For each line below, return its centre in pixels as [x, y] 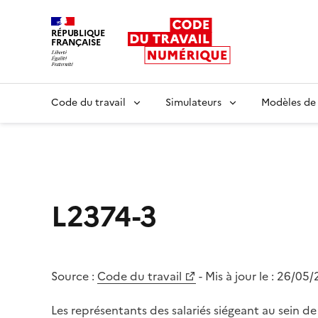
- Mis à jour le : [238, 276]
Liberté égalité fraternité [116, 73]
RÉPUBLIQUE [78, 33]
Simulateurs [193, 102]
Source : [73, 276]
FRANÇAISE [76, 42]
